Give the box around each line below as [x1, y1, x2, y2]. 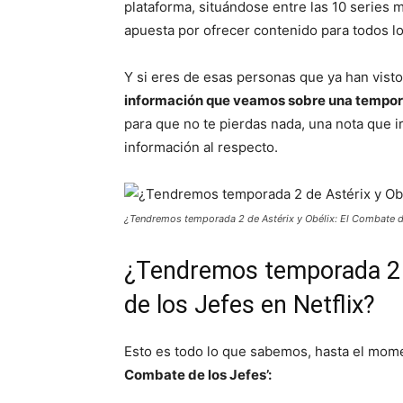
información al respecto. [124, 138, 278, 156]
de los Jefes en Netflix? [124, 290, 375, 319]
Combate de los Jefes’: [124, 365, 272, 383]
